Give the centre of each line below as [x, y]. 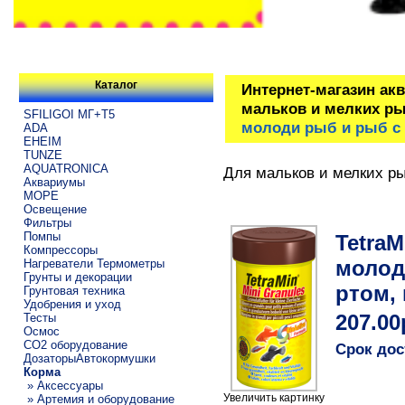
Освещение [55, 209]
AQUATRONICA [66, 168]
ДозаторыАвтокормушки [89, 358]
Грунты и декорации [77, 277]
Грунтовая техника [74, 290]
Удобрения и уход [72, 304]
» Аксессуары [63, 385]
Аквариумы [54, 182]
